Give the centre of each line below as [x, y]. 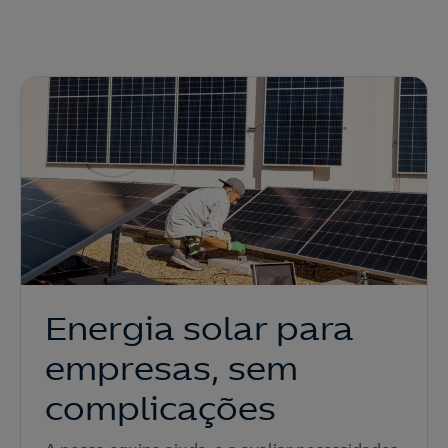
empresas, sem [171, 369]
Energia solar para [199, 329]
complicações [160, 409]
